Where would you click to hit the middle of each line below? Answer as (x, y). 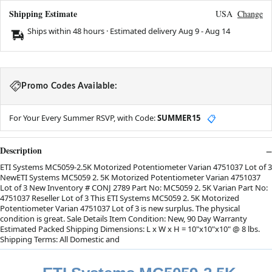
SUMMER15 (179, 118)
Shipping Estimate (43, 14)
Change (250, 14)
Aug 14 (218, 31)
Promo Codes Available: (70, 87)
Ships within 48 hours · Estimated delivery (103, 31)
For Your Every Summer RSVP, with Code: (83, 118)
